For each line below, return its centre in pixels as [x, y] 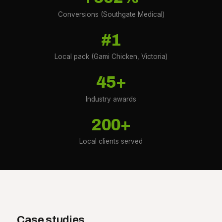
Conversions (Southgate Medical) [111, 14]
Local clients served [111, 141]
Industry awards [111, 99]
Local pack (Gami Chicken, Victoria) [111, 57]
